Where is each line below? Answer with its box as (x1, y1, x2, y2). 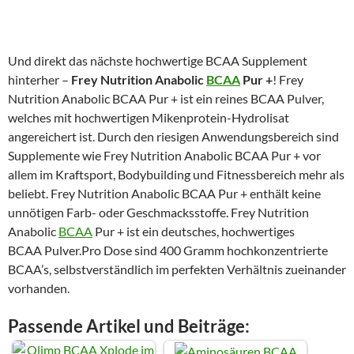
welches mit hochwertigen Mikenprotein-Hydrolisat (8, 110, 289, 125)
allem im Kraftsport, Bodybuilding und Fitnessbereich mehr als (8, 167, 345, 182)
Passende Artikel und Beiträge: (8, 315, 250, 337)
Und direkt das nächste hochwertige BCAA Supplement (8, 53, 307, 68)
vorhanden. (8, 281, 70, 296)
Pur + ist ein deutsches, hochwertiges (92, 224, 295, 239)
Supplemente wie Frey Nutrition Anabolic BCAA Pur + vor (8, 148, 321, 163)
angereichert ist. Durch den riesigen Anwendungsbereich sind (8, 129, 339, 144)
